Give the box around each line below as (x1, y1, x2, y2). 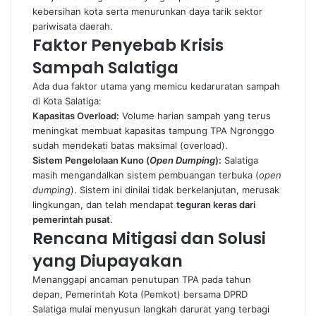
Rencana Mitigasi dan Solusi (32, 227, 266, 250)
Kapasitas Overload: (32, 110, 119, 121)
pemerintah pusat (32, 214, 110, 225)
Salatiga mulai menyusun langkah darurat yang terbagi (32, 303, 269, 315)
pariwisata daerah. (32, 20, 113, 32)
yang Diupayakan (32, 250, 183, 272)
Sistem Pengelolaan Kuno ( (32, 154, 150, 166)
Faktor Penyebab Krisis (32, 34, 224, 56)
